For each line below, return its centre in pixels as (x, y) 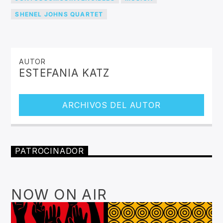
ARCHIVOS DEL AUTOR (111, 105)
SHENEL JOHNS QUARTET (59, 14)
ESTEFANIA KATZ (64, 73)
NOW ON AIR (59, 195)
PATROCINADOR (50, 151)
